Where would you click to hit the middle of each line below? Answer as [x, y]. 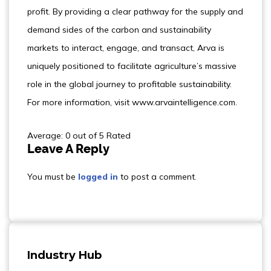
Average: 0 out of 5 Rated [79, 135]
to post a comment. [157, 177]
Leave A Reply [68, 149]
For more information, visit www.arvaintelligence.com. [132, 102]
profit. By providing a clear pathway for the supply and [135, 11]
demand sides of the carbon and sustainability [119, 30]
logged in [98, 177]
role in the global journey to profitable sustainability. [129, 84]
